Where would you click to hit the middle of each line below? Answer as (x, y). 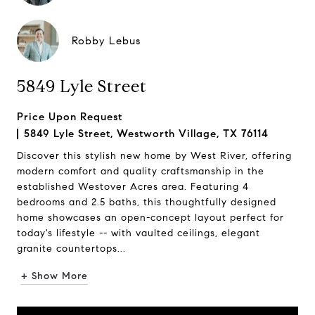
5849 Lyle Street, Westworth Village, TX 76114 (146, 134)
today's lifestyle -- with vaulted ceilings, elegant (139, 233)
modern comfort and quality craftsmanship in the (141, 171)
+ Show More (54, 276)
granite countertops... (71, 249)
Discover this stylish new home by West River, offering (154, 156)
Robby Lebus (106, 41)
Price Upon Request (70, 117)
